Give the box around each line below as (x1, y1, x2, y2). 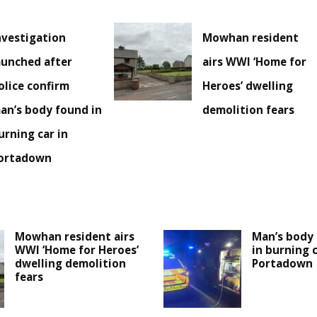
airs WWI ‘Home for (202, 54, 307, 69)
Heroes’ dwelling (202, 79, 294, 93)
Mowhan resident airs (15, 229, 135, 244)
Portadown (251, 256, 313, 271)
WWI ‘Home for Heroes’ (15, 243, 139, 258)
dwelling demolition (15, 256, 127, 271)
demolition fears (202, 103, 295, 117)
